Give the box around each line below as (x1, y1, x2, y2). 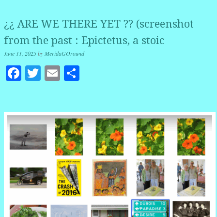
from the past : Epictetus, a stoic (4, 34, 164, 47)
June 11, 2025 (4, 49, 36, 58)
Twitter (41, 62, 85, 84)
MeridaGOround (45, 49, 84, 58)
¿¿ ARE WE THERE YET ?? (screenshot (4, 18, 194, 31)
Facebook (21, 62, 81, 84)
